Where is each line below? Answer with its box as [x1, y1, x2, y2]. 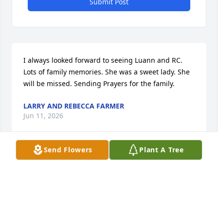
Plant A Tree [139, 145, 184, 154]
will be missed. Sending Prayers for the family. [23, 79, 175, 89]
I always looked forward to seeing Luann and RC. [23, 55, 182, 65]
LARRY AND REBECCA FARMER [23, 101, 124, 111]
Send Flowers [43, 145, 93, 154]
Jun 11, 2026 [23, 111, 63, 121]
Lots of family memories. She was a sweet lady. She [23, 67, 190, 77]
